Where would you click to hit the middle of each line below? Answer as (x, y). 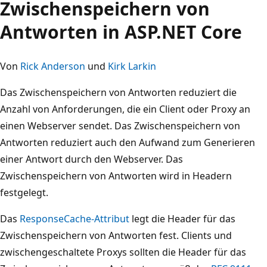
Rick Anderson (53, 66)
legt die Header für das (182, 218)
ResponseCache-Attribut (74, 218)
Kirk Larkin (132, 66)
